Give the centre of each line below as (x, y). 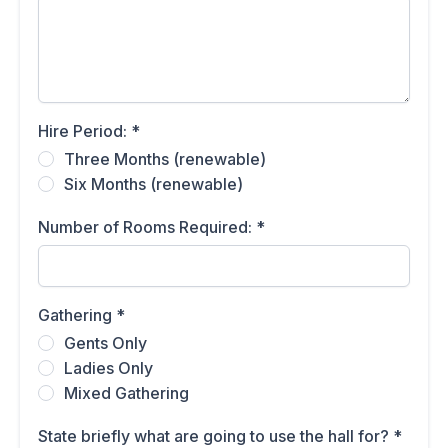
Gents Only (105, 343)
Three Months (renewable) (165, 159)
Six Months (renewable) (153, 184)
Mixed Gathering (126, 393)
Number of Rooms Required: (147, 227)
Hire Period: (84, 131)
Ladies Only (108, 368)
